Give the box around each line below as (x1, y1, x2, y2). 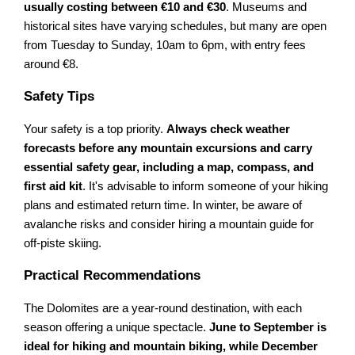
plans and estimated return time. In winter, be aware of (24, 198, 303, 212)
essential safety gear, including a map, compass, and (24, 160, 315, 174)
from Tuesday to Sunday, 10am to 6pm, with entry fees (24, 38, 307, 52)
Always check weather (166, 122, 291, 136)
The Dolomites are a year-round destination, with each (24, 301, 303, 315)
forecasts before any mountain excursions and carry (24, 141, 313, 155)
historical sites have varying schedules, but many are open (24, 19, 327, 32)
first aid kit (24, 179, 83, 193)
